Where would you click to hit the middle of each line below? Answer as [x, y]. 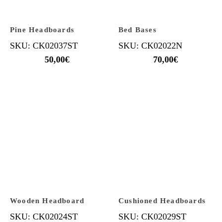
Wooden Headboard [47, 201]
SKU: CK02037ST [44, 46]
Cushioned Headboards [162, 201]
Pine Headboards [42, 30]
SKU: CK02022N [150, 46]
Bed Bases [138, 30]
